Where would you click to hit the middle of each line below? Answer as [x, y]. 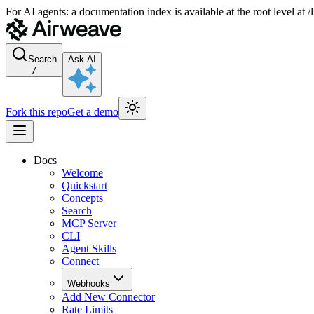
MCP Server [89, 223]
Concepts [82, 198]
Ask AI [82, 59]
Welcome [82, 173]
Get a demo [93, 112]
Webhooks [89, 284]
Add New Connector [108, 297]
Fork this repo [36, 112]
